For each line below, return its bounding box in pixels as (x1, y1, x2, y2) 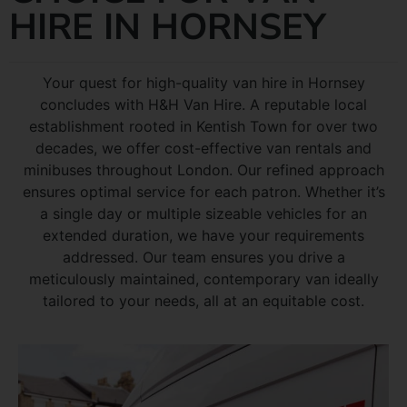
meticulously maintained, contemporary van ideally (28, 270, 379, 289)
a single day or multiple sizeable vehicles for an (40, 204, 367, 223)
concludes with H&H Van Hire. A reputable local (40, 95, 367, 114)
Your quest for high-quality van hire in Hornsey (42, 74, 365, 93)
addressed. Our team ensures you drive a (62, 248, 345, 267)
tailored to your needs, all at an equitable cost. (43, 292, 364, 311)
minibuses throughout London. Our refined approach (23, 161, 384, 180)
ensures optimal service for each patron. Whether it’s (22, 183, 385, 202)
